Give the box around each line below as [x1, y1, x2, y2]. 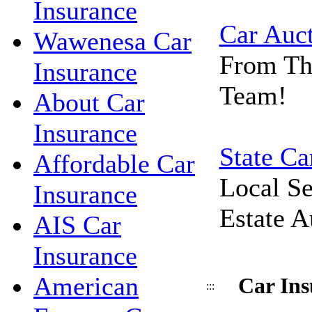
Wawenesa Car [33, 26, 192, 56]
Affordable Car [33, 149, 195, 178]
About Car [33, 88, 145, 117]
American [33, 272, 139, 301]
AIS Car [33, 210, 121, 240]
